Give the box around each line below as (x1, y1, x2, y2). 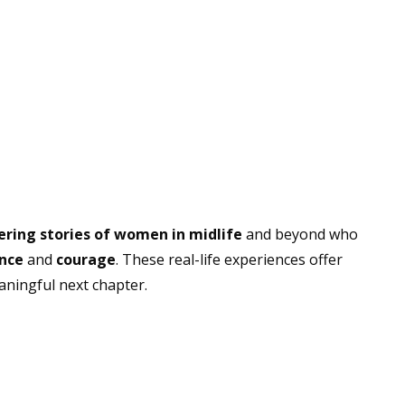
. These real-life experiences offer (115, 250, 343, 269)
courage (55, 250, 116, 269)
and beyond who (241, 224, 358, 244)
